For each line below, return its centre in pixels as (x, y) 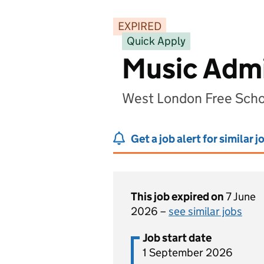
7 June (241, 197)
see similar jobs (205, 211)
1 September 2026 (188, 253)
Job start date (177, 238)
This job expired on (178, 197)
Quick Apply (156, 41)
